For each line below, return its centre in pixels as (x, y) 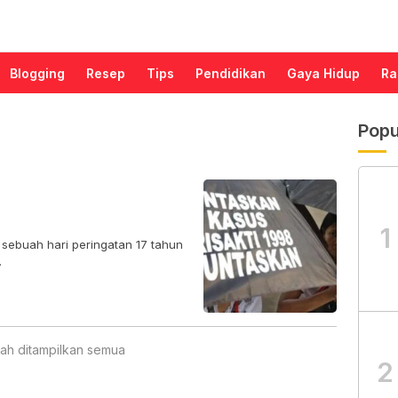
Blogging (37, 73)
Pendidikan (231, 73)
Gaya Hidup (323, 73)
